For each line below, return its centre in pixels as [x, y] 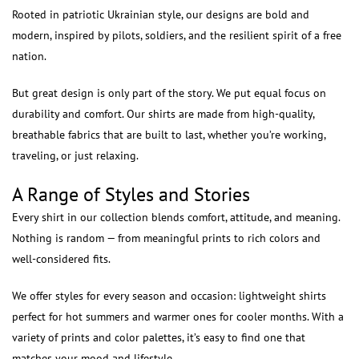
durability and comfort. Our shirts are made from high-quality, [163, 114]
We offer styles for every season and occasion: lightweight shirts [169, 296]
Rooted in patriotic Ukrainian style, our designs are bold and [161, 14]
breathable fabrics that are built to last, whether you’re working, [169, 135]
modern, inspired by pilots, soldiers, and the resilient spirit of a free [177, 35]
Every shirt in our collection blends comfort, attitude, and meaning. [176, 217]
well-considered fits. [61, 259]
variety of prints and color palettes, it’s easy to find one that [159, 337]
